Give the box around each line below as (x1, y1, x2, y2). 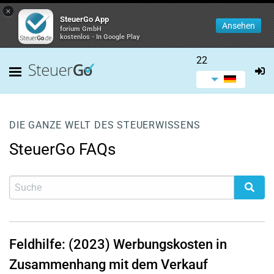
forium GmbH (60, 25, 102, 33)
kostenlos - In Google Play (60, 33, 140, 41)
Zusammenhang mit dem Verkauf (9, 257, 208, 272)
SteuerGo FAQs (9, 140, 116, 158)
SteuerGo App (60, 15, 109, 24)
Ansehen (222, 21, 255, 31)
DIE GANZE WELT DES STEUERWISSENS (9, 119, 201, 131)
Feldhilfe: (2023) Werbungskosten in (9, 237, 227, 252)
